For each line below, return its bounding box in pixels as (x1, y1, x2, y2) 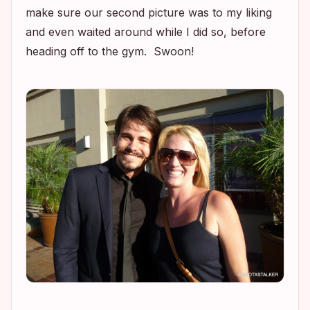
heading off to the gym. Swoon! (26, 44, 194, 58)
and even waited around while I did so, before (26, 25, 266, 39)
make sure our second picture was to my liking (26, 6, 272, 19)
